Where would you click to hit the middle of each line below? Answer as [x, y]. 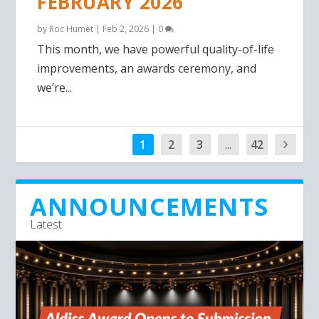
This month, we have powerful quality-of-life [156, 49]
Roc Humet [72, 28]
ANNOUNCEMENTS [150, 206]
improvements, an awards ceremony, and [147, 68]
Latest [46, 224]
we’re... [55, 87]
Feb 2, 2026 [126, 28]
